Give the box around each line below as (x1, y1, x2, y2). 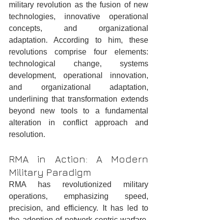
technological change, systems (9, 59, 148, 68)
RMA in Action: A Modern (9, 153, 148, 165)
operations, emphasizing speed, (9, 192, 148, 201)
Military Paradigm (9, 166, 91, 178)
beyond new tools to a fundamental (9, 107, 148, 115)
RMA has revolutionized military (9, 180, 148, 189)
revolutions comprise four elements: (9, 48, 148, 56)
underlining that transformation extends (9, 95, 148, 104)
